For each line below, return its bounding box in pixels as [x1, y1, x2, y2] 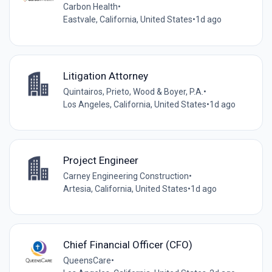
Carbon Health [63, 2, 118, 12]
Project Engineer [63, 154, 138, 166]
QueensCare [63, 256, 111, 266]
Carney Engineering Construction [63, 171, 189, 181]
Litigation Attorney [63, 69, 148, 82]
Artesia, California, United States [63, 183, 188, 194]
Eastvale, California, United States [63, 15, 192, 25]
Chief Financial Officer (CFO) [63, 239, 192, 251]
